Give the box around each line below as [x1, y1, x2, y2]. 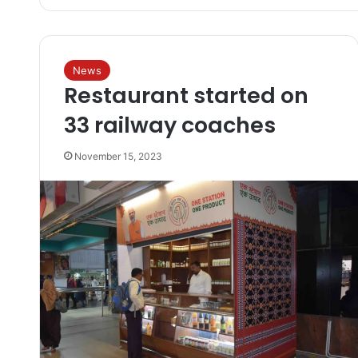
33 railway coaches [63, 110, 276, 140]
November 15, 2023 [74, 150, 162, 162]
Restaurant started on [63, 81, 308, 110]
